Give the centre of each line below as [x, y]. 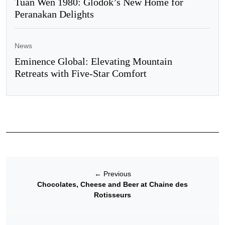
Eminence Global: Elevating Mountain [93, 62]
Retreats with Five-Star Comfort [81, 74]
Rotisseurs [113, 195]
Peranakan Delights [55, 14]
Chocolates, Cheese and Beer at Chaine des [113, 185]
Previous [116, 174]
